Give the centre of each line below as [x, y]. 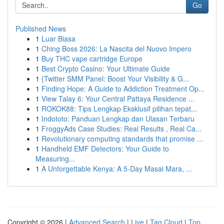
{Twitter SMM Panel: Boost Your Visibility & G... [115, 78]
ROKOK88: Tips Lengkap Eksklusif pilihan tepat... [119, 108]
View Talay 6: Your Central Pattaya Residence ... [118, 98]
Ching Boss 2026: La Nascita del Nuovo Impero [116, 48]
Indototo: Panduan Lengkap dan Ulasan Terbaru [118, 118]
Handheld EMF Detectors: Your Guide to [105, 148]
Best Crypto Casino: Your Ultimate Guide [106, 68]
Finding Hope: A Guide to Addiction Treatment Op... [123, 88]
